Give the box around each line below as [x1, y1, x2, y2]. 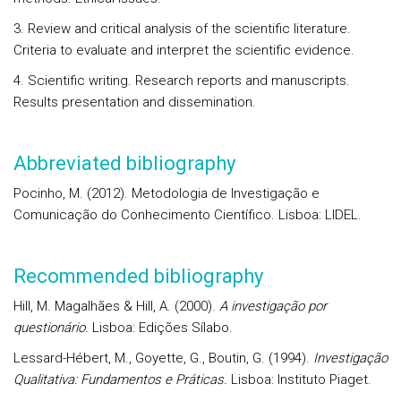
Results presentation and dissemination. [13, 94, 256, 110]
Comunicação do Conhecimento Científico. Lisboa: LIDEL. [13, 207, 362, 223]
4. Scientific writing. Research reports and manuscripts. [13, 73, 350, 89]
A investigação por [219, 298, 327, 314]
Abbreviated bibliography [13, 152, 235, 175]
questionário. [13, 320, 89, 336]
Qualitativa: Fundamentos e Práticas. [13, 371, 227, 388]
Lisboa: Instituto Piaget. [227, 371, 371, 388]
